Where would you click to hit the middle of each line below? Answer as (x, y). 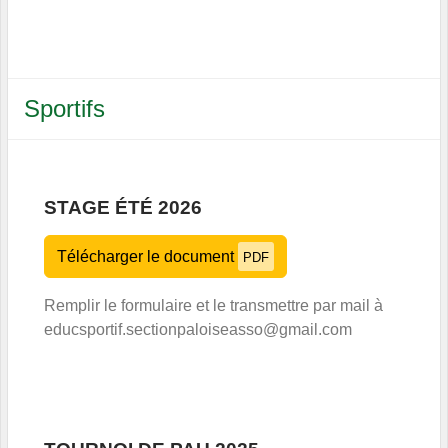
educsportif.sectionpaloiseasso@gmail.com (198, 329)
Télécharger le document (147, 256)
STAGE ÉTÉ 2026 (123, 207)
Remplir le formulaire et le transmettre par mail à (213, 305)
